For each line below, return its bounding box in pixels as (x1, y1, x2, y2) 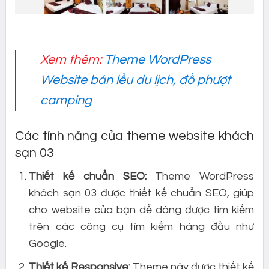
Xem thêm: (40, 53, 105, 67)
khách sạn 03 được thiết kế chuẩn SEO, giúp (29, 187, 255, 199)
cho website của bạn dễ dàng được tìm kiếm (29, 204, 255, 216)
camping (40, 94, 92, 108)
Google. (29, 238, 67, 250)
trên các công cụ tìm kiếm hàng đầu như (29, 221, 255, 233)
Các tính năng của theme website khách (14, 129, 255, 144)
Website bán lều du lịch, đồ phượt (40, 73, 231, 88)
